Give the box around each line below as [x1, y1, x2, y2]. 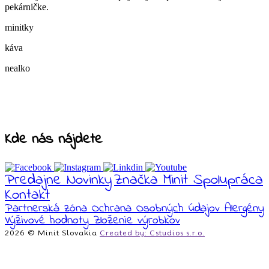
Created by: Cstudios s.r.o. [100, 228, 205, 237]
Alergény [225, 199, 264, 217]
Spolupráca [193, 169, 263, 191]
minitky [5, 22, 34, 32]
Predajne [5, 169, 61, 191]
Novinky [67, 169, 112, 191]
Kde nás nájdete [5, 128, 102, 150]
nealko [5, 62, 30, 73]
